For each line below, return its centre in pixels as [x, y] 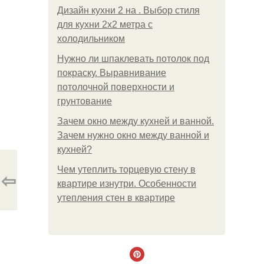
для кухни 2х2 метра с [105, 24]
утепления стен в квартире [116, 198]
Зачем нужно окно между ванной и [133, 135]
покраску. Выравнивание [112, 73]
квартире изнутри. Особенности [127, 184]
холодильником [91, 39]
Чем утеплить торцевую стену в [126, 169]
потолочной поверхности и [116, 87]
